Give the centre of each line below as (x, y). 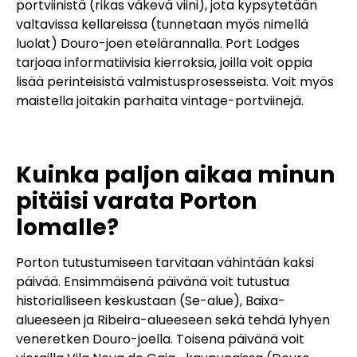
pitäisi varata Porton (136, 202)
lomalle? (67, 228)
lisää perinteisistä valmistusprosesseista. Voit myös (175, 81)
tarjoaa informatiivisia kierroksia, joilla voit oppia (164, 62)
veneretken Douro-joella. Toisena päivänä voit (160, 339)
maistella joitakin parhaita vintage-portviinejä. (160, 100)
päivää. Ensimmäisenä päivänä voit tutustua (153, 282)
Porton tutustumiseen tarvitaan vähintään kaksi (165, 263)
